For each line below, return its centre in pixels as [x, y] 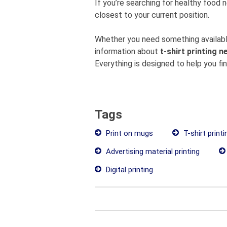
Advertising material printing [152, 152]
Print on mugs [128, 133]
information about [127, 51]
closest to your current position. [152, 15]
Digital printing [128, 170]
